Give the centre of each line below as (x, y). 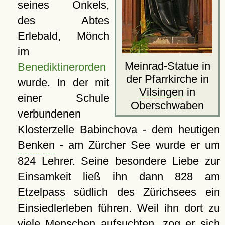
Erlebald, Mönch (63, 36)
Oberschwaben (167, 105)
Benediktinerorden (62, 67)
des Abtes (63, 20)
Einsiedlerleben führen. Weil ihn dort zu (119, 208)
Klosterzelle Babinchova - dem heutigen (119, 129)
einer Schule (63, 98)
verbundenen (49, 114)
